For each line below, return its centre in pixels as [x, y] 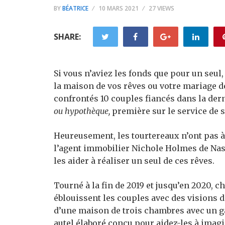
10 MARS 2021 [119, 8]
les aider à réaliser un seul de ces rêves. [134, 161]
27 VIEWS [161, 8]
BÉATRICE [75, 8]
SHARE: [67, 37]
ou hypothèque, [83, 111]
